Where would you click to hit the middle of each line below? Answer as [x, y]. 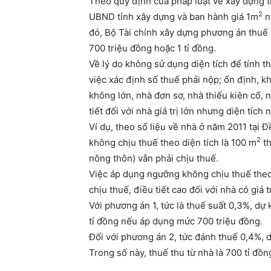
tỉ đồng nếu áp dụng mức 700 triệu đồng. [176, 221]
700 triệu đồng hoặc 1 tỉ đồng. [152, 48]
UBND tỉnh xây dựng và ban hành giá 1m [174, 17]
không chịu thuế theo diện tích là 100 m [173, 143]
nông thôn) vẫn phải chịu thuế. [154, 158]
